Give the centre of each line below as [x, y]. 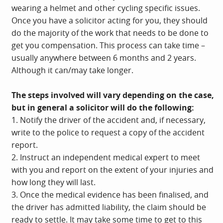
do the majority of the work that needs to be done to [110, 33]
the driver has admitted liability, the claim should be [109, 207]
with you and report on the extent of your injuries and [112, 169]
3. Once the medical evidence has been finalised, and [110, 194]
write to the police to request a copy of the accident [108, 132]
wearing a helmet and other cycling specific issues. [106, 8]
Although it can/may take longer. [72, 70]
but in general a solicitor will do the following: [103, 107]
